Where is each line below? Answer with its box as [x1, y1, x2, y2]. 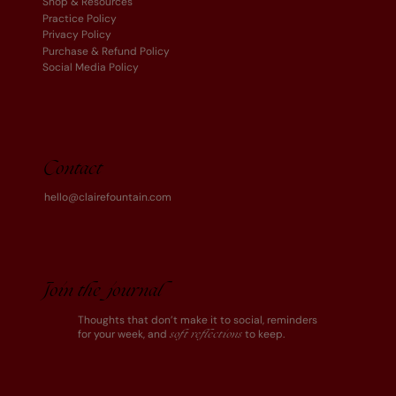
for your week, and [78, 326, 171, 341]
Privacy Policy [42, 27, 111, 42]
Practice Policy [42, 11, 117, 26]
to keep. [242, 326, 286, 341]
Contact [43, 161, 103, 179]
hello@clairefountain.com [43, 190, 171, 205]
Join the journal [43, 284, 163, 301]
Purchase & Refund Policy [42, 43, 170, 58]
